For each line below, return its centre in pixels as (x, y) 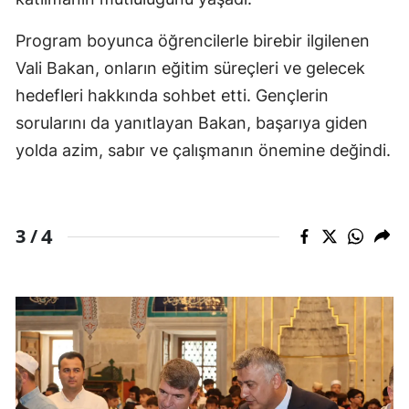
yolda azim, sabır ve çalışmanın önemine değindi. (203, 151)
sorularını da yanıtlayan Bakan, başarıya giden (192, 123)
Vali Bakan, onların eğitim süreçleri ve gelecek (190, 68)
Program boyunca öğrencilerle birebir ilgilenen (193, 41)
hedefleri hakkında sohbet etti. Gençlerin (172, 96)
